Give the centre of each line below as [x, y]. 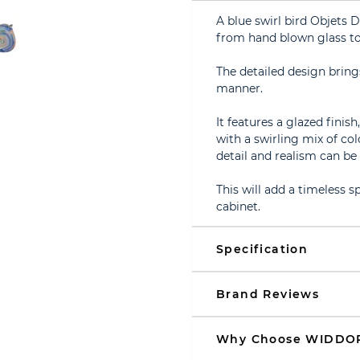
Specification [262, 249]
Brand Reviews [268, 294]
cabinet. [238, 207]
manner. [239, 88]
